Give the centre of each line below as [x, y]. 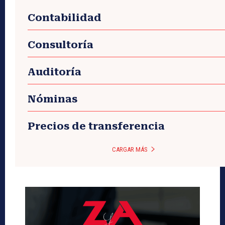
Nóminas [52, 99]
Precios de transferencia [96, 126]
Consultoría [61, 45]
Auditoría [54, 72]
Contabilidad [65, 18]
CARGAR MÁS [130, 150]
